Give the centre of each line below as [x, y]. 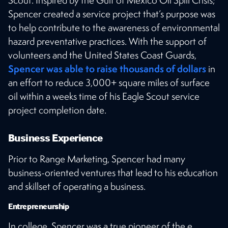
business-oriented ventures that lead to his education [113, 172]
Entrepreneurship [39, 206]
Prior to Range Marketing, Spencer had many [97, 159]
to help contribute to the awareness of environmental [114, 27]
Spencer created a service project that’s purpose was [112, 13]
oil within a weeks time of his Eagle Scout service [104, 96]
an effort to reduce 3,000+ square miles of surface [109, 82]
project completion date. [57, 110]
